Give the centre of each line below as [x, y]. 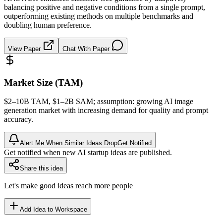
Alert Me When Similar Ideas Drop [69, 143]
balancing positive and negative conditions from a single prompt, [105, 7]
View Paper [25, 49]
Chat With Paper [87, 49]
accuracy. [19, 119]
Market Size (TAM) [43, 82]
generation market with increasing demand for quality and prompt [106, 111]
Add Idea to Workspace [54, 210]
